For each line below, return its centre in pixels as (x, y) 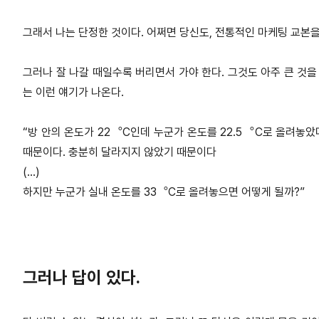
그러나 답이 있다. (82, 278)
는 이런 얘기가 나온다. (73, 93)
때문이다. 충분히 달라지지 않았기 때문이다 (120, 152)
